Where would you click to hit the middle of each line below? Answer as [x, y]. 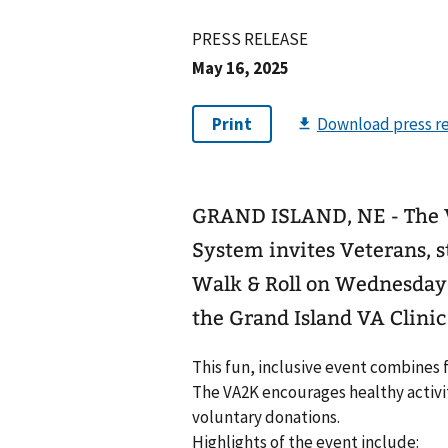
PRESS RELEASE [250, 39]
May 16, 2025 [240, 68]
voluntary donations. [266, 417]
